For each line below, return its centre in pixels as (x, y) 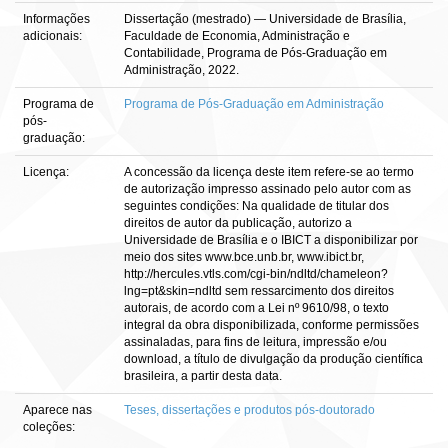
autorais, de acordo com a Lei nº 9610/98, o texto (256, 308)
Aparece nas (57, 410)
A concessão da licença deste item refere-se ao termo (269, 172)
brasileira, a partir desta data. (203, 376)
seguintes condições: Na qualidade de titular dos (256, 206)
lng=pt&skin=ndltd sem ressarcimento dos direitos (259, 291)
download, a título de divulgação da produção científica (273, 359)
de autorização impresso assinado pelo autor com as (267, 189)
